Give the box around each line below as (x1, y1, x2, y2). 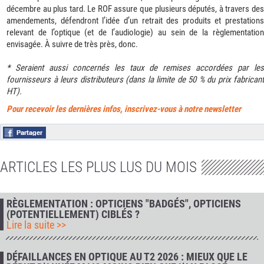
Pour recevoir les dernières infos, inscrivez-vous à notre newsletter (6, 104, 241, 115)
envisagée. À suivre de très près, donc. (6, 39, 138, 50)
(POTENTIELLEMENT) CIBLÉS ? (6, 207, 140, 220)
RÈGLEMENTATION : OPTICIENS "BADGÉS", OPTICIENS (6, 197, 241, 210)
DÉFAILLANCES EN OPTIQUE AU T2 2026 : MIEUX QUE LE (6, 250, 247, 263)
